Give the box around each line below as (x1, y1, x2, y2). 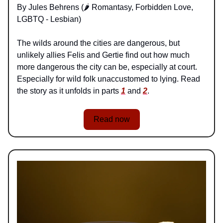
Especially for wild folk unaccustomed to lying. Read (17, 75, 200, 84)
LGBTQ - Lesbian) (17, 15, 81, 24)
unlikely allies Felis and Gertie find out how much (17, 51, 190, 60)
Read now (93, 115, 130, 124)
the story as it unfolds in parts (17, 87, 121, 96)
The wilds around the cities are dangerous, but (17, 39, 180, 48)
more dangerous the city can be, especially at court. (17, 63, 197, 72)
